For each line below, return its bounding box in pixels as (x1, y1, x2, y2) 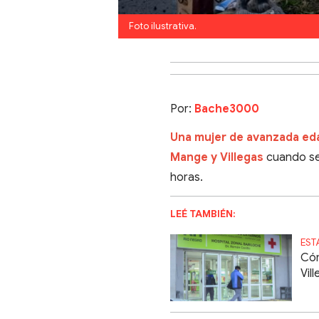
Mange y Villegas (170, 150, 264, 165)
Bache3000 (194, 101, 260, 116)
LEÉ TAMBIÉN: (170, 207, 236, 221)
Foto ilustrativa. (128, 19, 197, 32)
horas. (170, 170, 204, 185)
